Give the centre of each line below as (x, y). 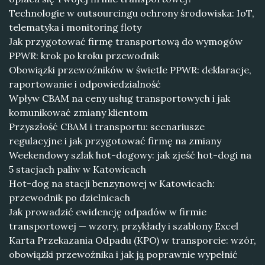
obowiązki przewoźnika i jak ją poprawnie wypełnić (123, 254)
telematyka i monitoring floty (75, 27)
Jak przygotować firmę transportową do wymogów (126, 41)
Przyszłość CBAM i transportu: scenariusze (107, 127)
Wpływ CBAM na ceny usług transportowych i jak (119, 98)
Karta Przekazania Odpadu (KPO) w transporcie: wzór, (132, 240)
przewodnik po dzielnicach (70, 198)
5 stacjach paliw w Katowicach (77, 169)
